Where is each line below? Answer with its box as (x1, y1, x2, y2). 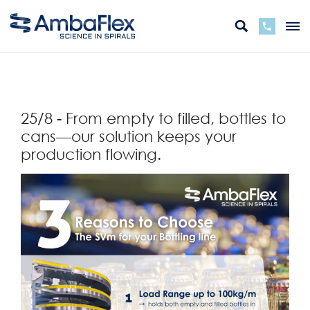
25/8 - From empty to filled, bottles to (21, 109, 286, 127)
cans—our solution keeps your (21, 127, 237, 145)
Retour (21, 74, 57, 86)
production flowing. (21, 145, 161, 163)
